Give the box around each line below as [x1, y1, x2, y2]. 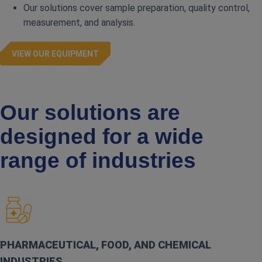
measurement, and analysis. [23, 17, 135, 29]
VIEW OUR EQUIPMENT [12, 49, 99, 58]
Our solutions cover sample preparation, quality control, [23, 2, 250, 14]
